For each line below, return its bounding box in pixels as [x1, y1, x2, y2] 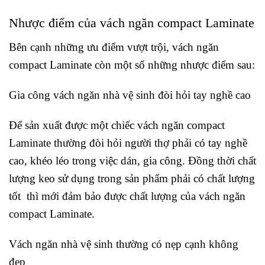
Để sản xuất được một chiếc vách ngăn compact [9, 118, 225, 131]
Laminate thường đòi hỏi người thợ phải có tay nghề [9, 136, 247, 149]
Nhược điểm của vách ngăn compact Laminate [9, 16, 254, 31]
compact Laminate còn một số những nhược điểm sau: [9, 59, 255, 72]
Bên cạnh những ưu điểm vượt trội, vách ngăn [9, 41, 219, 54]
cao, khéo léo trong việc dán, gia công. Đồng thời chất [9, 154, 256, 167]
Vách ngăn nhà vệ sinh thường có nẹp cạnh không [9, 237, 238, 250]
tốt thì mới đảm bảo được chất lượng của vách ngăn [9, 189, 245, 202]
